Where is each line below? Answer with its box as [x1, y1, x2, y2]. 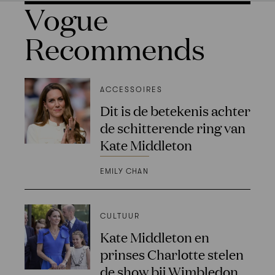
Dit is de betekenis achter [99, 101, 250, 119]
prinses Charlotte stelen [99, 244, 244, 263]
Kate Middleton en [99, 227, 209, 246]
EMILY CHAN [99, 166, 149, 176]
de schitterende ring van [99, 118, 246, 136]
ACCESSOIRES [99, 85, 163, 94]
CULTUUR [99, 211, 140, 220]
